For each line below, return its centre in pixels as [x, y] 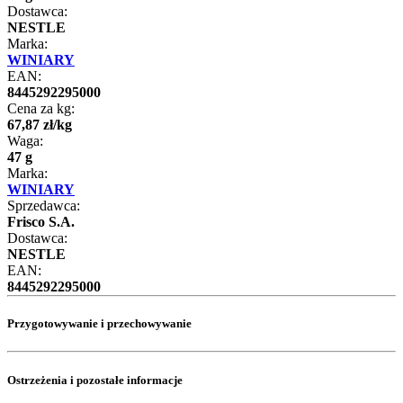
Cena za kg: [41, 109]
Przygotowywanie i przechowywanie [99, 324]
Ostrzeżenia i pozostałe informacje [95, 380]
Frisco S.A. [41, 222]
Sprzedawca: [44, 206]
